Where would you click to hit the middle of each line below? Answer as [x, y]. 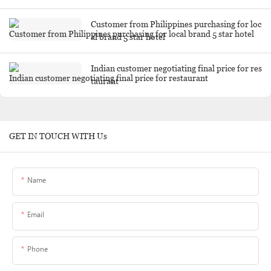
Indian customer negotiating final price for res [176, 69]
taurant [105, 81]
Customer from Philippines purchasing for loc [176, 24]
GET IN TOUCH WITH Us [58, 136]
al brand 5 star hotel [128, 37]
